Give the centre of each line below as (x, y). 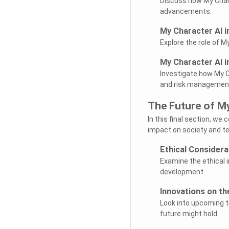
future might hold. (189, 213)
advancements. (186, 11)
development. (182, 171)
